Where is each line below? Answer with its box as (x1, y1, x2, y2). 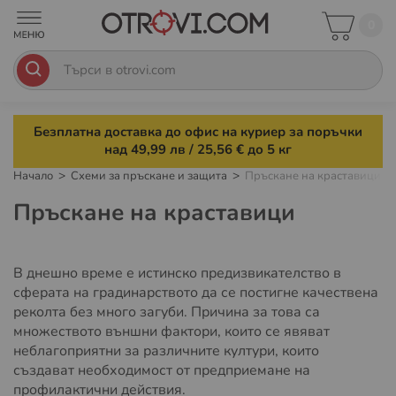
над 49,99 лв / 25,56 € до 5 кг (104, 140, 292, 158)
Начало (13, 167, 56, 184)
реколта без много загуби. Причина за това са (13, 301, 320, 322)
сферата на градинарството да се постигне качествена (13, 282, 378, 302)
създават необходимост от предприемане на (13, 360, 310, 380)
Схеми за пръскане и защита (71, 167, 230, 184)
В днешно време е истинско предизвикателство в (13, 263, 341, 283)
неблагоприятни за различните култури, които (13, 340, 319, 361)
